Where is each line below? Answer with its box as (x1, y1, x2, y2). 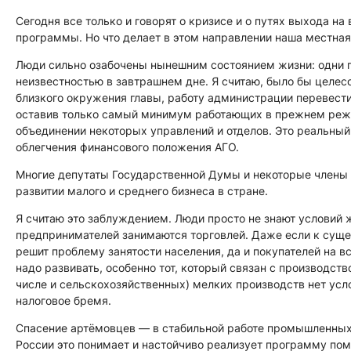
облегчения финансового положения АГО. (16, 139, 239, 154)
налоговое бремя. (16, 293, 111, 307)
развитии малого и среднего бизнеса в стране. (16, 183, 268, 197)
